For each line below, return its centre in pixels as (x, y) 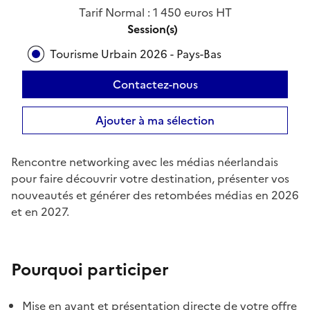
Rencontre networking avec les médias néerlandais (145, 162)
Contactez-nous (155, 84)
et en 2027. (40, 212)
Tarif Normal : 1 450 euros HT (155, 12)
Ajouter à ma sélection (155, 120)
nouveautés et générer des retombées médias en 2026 (155, 195)
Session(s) (152, 29)
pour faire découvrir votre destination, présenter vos (150, 179)
